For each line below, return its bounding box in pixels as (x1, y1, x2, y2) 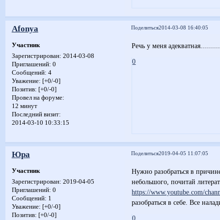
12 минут (11, 102, 37, 110)
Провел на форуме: (11, 94, 64, 101)
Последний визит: (11, 110, 61, 118)
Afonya (11, 24, 38, 33)
